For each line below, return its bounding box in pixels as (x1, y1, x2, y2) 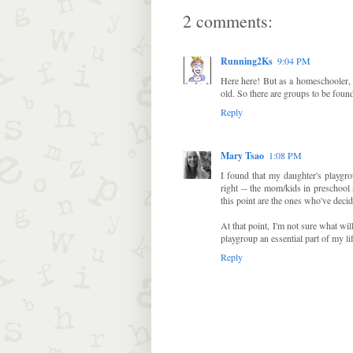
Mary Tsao (221, 149, 264, 163)
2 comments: (183, 9, 273, 33)
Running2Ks (221, 54, 273, 69)
